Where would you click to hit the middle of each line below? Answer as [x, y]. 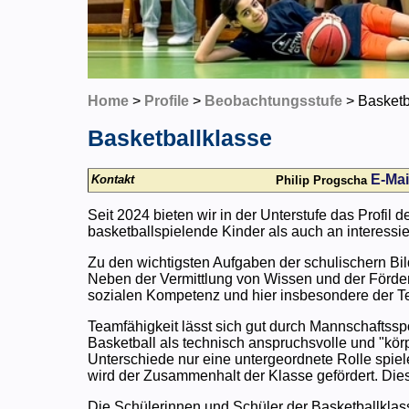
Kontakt [113, 179]
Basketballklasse [180, 137]
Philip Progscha [322, 180]
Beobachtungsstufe [274, 100]
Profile [167, 100]
